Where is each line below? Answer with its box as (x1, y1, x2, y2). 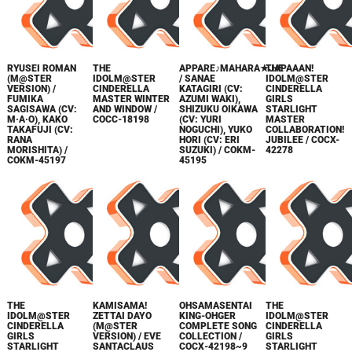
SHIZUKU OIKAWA (179, 104, 258, 115)
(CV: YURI (179, 114, 222, 125)
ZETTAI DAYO (93, 310, 152, 322)
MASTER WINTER (93, 93, 170, 104)
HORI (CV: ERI (179, 134, 240, 145)
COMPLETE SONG (179, 321, 258, 332)
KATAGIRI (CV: (179, 83, 244, 94)
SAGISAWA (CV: (6, 104, 77, 115)
